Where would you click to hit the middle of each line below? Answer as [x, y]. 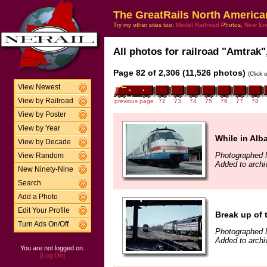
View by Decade [44, 142]
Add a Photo [38, 197]
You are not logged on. [52, 248]
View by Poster [42, 114]
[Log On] [52, 255]
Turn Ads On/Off [43, 224]
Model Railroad [198, 25]
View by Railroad [45, 101]
